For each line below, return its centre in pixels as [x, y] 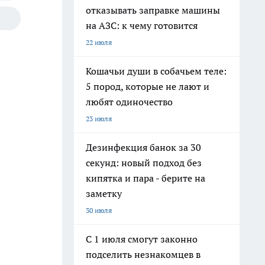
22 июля [99, 42]
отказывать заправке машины [153, 10]
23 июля [99, 119]
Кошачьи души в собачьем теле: [156, 71]
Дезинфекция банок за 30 [143, 147]
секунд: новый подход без [144, 163]
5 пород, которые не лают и [148, 86]
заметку [104, 193]
